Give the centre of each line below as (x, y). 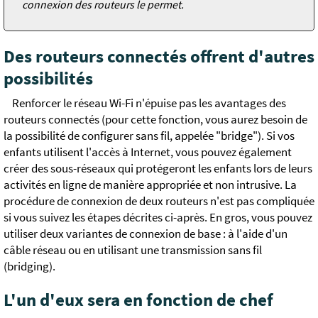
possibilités (48, 78)
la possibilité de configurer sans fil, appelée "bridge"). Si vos (149, 136)
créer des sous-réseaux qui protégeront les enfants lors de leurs (158, 168)
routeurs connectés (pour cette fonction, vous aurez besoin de (155, 119)
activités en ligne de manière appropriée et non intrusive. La (150, 185)
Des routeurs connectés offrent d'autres (159, 56)
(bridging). (29, 266)
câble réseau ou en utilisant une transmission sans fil (133, 250)
